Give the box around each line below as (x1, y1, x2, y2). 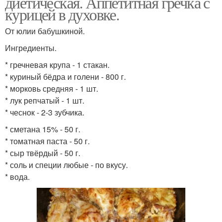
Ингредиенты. (5, 42, 56, 54)
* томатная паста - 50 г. (5, 135, 90, 147)
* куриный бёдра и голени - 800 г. (5, 70, 126, 82)
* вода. (5, 170, 30, 182)
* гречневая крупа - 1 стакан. (5, 58, 110, 70)
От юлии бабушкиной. (5, 25, 85, 37)
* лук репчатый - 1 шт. (5, 94, 84, 106)
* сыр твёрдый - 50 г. (5, 147, 80, 159)
